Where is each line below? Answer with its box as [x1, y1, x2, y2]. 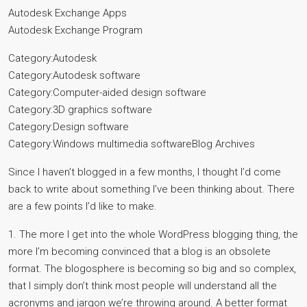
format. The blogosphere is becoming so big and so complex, [8, 262, 296, 275]
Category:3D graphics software [8, 103, 152, 116]
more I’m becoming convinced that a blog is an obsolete [8, 245, 271, 258]
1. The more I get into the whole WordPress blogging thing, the [8, 228, 298, 241]
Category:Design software [8, 121, 129, 133]
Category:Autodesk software [8, 69, 140, 82]
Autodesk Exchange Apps [8, 7, 127, 19]
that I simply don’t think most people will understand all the [8, 280, 277, 292]
